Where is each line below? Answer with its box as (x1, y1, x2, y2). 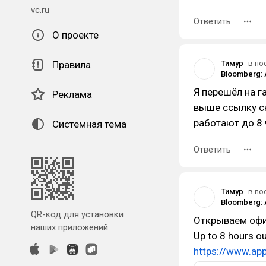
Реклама (52, 88, 92, 100)
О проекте (52, 29, 99, 41)
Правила (52, 59, 91, 71)
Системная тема (52, 118, 126, 130)
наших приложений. (31, 222, 110, 233)
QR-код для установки (31, 209, 123, 220)
